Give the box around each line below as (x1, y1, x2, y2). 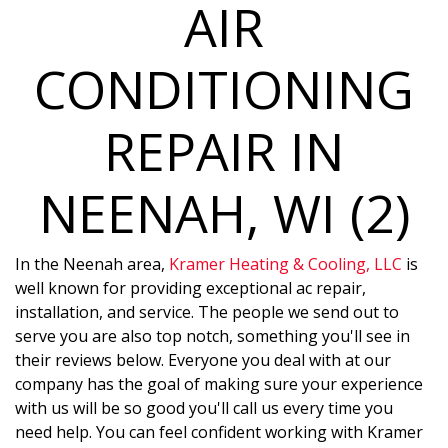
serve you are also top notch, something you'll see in (15, 325, 410, 348)
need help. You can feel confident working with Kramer (15, 421, 423, 444)
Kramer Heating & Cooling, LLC (169, 253, 402, 276)
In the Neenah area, (15, 253, 169, 276)
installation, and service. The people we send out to (15, 301, 399, 324)
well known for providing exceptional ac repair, (15, 277, 366, 300)
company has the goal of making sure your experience (15, 373, 423, 396)
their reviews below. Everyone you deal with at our (15, 349, 391, 372)
